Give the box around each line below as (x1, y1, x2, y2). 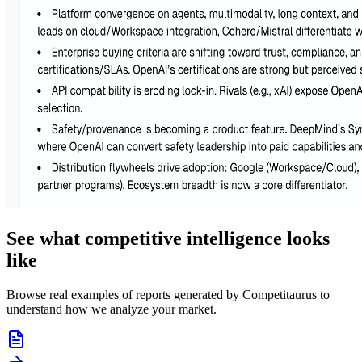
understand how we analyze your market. (6, 301, 217, 316)
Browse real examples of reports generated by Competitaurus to (6, 287, 330, 301)
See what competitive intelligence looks (6, 228, 330, 250)
